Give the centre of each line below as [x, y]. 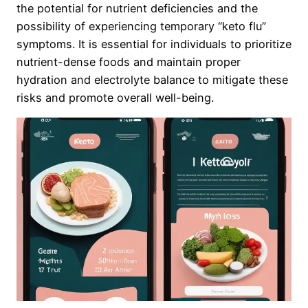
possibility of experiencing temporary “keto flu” [141, 26]
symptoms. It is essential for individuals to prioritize [154, 44]
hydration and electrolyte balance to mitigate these [152, 80]
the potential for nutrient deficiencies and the [137, 9]
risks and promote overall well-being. [115, 98]
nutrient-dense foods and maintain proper [129, 62]
